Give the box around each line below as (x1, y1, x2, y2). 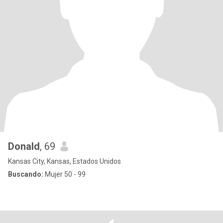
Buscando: (8, 170, 43, 178)
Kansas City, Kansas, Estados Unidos (8, 157, 121, 165)
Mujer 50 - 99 (43, 170, 86, 178)
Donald (8, 140, 40, 152)
